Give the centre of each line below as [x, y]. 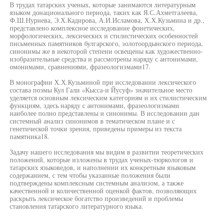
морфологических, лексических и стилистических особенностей [104, 36]
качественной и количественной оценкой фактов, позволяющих [103, 191]
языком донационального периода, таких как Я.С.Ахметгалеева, [104, 12]
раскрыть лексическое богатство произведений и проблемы [96, 198]
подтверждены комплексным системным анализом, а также [97, 183]
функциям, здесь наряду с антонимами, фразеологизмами [94, 105]
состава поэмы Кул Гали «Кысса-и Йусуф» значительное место [101, 90]
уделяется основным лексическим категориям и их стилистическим [108, 98]
